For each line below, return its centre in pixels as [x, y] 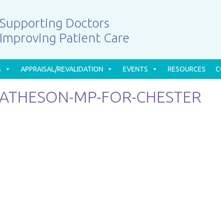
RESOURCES [187, 69]
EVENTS [135, 69]
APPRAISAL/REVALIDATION [62, 69]
